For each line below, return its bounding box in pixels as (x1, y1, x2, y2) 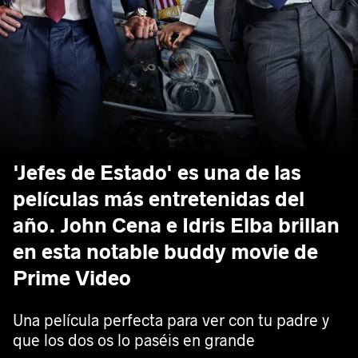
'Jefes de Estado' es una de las (13, 161, 301, 185)
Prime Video (13, 266, 131, 291)
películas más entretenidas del (13, 187, 304, 212)
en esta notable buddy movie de (13, 240, 318, 265)
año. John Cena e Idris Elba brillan (13, 213, 340, 238)
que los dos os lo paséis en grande (13, 332, 255, 350)
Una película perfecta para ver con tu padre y (13, 312, 329, 330)
